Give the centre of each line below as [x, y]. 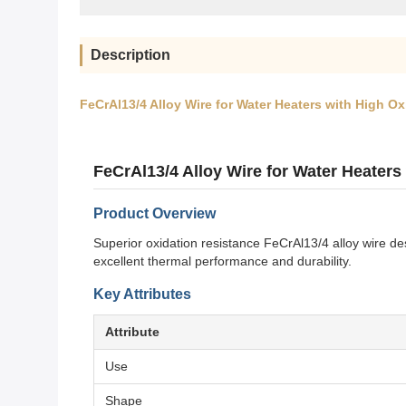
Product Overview [155, 213]
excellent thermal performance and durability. [222, 261]
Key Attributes [142, 294]
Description [130, 55]
